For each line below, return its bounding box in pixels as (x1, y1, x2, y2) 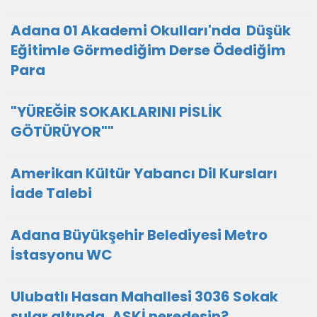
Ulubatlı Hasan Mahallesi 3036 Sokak (11, 287, 278, 306)
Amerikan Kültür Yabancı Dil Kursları (11, 163, 277, 183)
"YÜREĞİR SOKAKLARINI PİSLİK (11, 102, 222, 122)
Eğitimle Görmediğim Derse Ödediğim (11, 40, 286, 60)
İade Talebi (11, 183, 92, 203)
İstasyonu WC (11, 245, 113, 265)
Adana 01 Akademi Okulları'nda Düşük (11, 21, 291, 40)
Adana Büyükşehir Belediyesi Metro (11, 225, 267, 245)
